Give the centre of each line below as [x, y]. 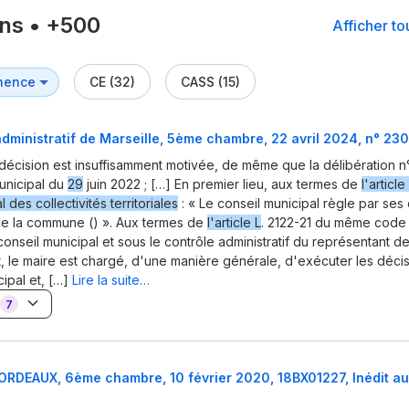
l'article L [234, 223]
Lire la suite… [111, 280]
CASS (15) [210, 82]
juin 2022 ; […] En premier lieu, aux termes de [222, 184]
